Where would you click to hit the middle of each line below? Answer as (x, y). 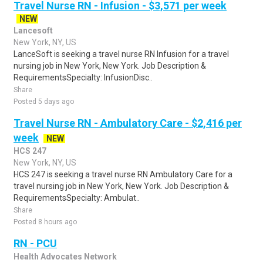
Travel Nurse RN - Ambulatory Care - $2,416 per (128, 123)
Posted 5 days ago (44, 102)
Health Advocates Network (65, 257)
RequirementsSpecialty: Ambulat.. (77, 198)
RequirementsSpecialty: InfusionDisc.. (83, 77)
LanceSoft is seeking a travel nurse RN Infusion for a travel (121, 54)
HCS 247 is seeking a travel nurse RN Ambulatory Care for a (123, 174)
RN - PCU (35, 243)
